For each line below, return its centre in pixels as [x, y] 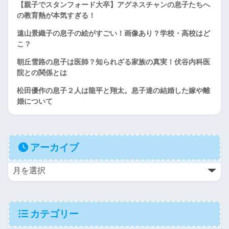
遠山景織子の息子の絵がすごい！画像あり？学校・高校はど [113, 33]
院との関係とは [42, 72]
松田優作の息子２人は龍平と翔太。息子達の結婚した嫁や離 [113, 90]
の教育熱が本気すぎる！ [56, 15]
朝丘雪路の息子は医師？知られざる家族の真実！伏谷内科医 [113, 62]
